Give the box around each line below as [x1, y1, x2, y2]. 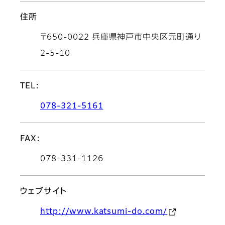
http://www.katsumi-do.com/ [40, 208, 167, 216]
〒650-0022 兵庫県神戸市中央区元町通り [40, 34, 201, 42]
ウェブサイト [20, 188, 67, 196]
